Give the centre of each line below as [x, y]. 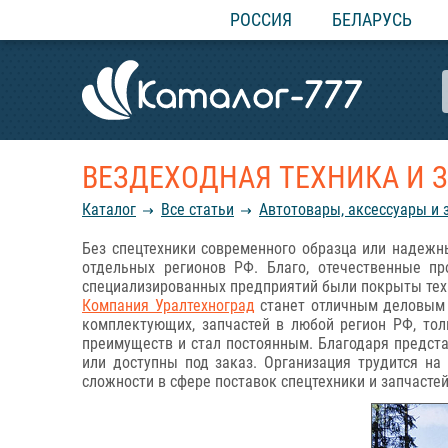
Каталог [109, 209]
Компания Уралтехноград [168, 305]
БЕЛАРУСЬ [372, 19]
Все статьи [197, 209]
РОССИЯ [261, 19]
